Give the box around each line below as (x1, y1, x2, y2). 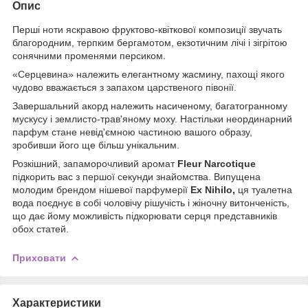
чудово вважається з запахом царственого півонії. (12, 81, 236, 93)
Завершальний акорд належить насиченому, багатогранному (12, 100, 287, 111)
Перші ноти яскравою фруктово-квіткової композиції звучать (12, 23, 282, 35)
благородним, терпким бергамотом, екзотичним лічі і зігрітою (12, 36, 287, 48)
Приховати (12, 252, 66, 263)
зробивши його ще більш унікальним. (12, 139, 179, 151)
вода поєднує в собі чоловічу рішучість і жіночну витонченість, (12, 197, 289, 208)
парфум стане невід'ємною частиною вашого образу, (12, 126, 252, 137)
